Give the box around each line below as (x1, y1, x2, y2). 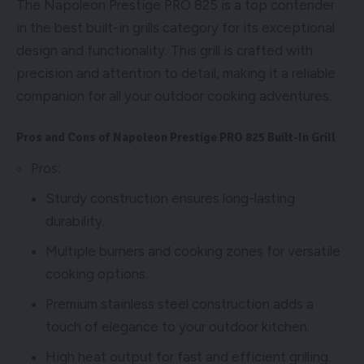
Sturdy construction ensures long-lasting (45, 189, 295, 206)
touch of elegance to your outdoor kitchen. (45, 318, 310, 335)
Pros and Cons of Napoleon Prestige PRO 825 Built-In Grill (16, 129, 336, 145)
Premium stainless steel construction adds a (45, 295, 314, 312)
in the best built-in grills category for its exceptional (16, 19, 335, 36)
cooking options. (45, 265, 148, 282)
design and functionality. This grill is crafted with (16, 41, 313, 58)
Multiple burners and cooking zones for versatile (45, 242, 340, 259)
